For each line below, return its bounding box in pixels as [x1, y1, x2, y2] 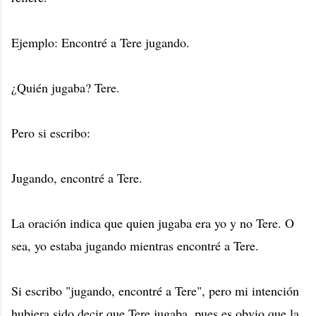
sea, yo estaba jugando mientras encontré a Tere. [11, 237, 259, 255]
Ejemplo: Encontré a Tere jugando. [11, 34, 194, 51]
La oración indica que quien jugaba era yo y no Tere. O [11, 214, 294, 232]
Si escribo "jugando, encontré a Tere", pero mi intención [11, 282, 299, 300]
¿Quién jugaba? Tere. [11, 79, 120, 97]
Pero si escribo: [11, 124, 90, 142]
